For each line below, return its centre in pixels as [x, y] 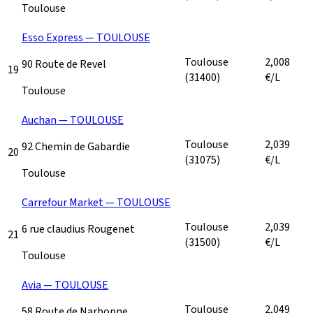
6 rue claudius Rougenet [78, 229]
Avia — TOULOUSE [65, 285]
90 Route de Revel [64, 64]
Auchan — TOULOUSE [73, 120]
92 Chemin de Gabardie [76, 146]
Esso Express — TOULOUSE [86, 37]
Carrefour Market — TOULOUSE [96, 202]
